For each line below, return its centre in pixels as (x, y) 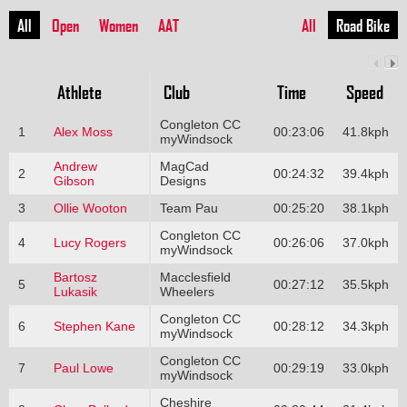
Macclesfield (195, 277)
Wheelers (187, 291)
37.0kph (365, 242)
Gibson (74, 180)
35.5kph (365, 284)
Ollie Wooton (90, 208)
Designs (183, 180)
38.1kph (365, 208)
